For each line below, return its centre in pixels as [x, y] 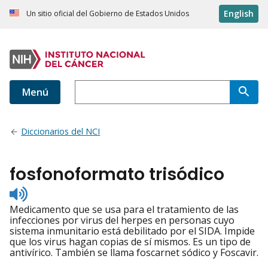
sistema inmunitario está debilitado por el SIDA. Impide [132, 231]
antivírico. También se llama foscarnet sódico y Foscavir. [134, 253]
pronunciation [59, 213]
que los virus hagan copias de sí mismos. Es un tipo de [130, 242]
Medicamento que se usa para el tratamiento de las [124, 210]
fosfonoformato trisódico [117, 175]
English [239, 14]
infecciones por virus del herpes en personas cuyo [122, 220]
